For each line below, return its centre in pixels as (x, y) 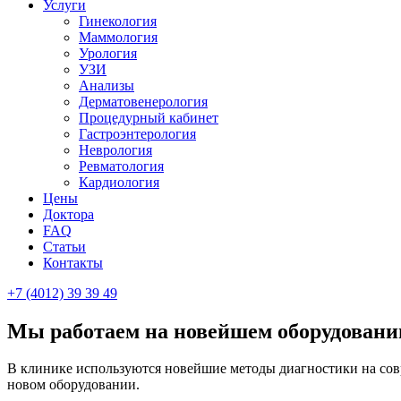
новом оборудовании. (73, 385)
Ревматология (121, 166)
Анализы (107, 85)
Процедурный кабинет (149, 117)
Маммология (118, 37)
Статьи (64, 246)
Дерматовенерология (143, 101)
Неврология (115, 149)
